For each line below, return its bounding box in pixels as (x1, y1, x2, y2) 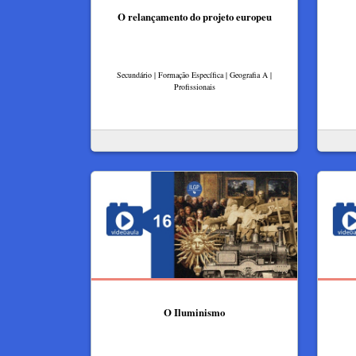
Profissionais (173, 81, 215, 93)
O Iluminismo (164, 305, 225, 319)
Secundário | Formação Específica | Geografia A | (117, 69, 272, 81)
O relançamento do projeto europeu (117, 9, 272, 24)
